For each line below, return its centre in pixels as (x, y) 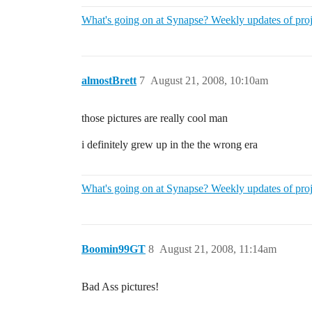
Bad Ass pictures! (120, 286)
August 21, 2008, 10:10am (209, 80)
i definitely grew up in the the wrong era (170, 144)
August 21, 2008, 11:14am (218, 249)
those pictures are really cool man (155, 118)
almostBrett (109, 80)
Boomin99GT (114, 249)
